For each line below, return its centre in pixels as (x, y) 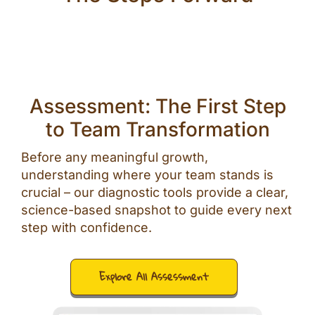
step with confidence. (86, 228)
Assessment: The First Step (157, 107)
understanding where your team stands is (147, 175)
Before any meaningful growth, (115, 157)
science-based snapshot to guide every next (156, 210)
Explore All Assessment (154, 276)
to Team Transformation (157, 130)
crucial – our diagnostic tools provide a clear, (155, 193)
